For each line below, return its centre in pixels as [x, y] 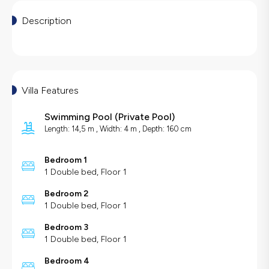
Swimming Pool [78, 117]
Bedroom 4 [67, 261]
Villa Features [50, 91]
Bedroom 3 [66, 228]
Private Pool [145, 117]
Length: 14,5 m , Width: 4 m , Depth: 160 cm [118, 129]
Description [47, 21]
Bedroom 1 [66, 160]
